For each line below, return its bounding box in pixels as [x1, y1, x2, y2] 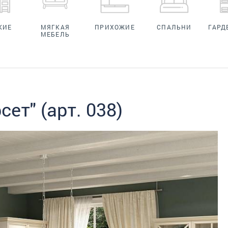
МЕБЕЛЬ [40, 30, 70, 38]
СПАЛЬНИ [157, 22, 192, 31]
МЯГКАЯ [40, 22, 70, 31]
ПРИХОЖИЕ [95, 22, 135, 31]
